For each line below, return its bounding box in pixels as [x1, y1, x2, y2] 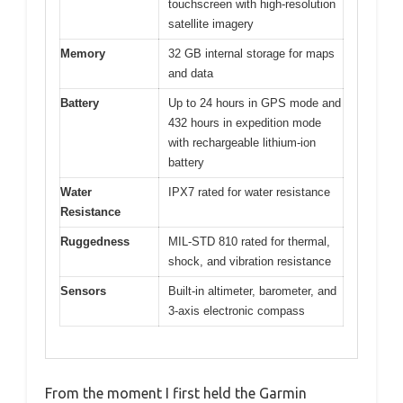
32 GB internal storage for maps [168, 47, 335, 61]
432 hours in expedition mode [168, 116, 321, 130]
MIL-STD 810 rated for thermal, [168, 235, 330, 249]
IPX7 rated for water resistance [168, 185, 330, 200]
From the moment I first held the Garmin [45, 384, 307, 401]
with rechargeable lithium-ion [168, 136, 316, 150]
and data [168, 67, 213, 81]
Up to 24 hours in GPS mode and [168, 96, 341, 111]
